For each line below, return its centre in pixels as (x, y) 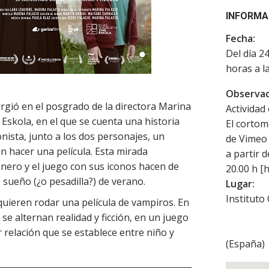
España (245, 244)
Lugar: (240, 184)
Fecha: (240, 38)
